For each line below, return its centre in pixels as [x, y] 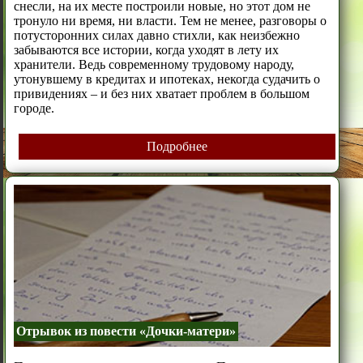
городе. [34, 108]
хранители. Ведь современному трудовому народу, [154, 64]
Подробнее [177, 146]
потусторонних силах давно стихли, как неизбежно [156, 35]
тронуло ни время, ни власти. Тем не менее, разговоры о [170, 20]
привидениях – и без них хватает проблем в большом [161, 93]
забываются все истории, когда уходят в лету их [146, 49]
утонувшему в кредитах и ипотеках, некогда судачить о [167, 79]
